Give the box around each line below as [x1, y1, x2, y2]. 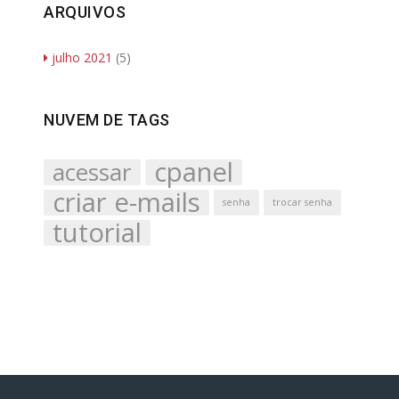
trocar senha [273, 196, 332, 209]
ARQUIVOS [44, 3, 126, 22]
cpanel [154, 154, 233, 191]
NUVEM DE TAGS [44, 110, 170, 130]
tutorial [53, 215, 142, 251]
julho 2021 [52, 49, 112, 67]
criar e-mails [53, 184, 200, 221]
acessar [53, 156, 132, 189]
